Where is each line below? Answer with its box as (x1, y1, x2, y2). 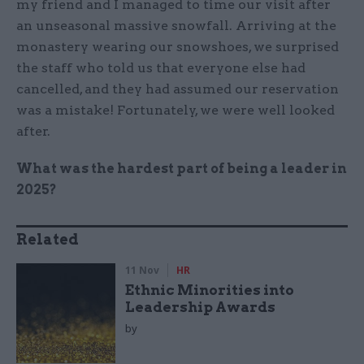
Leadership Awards (125, 299, 276, 316)
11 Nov (125, 263, 160, 278)
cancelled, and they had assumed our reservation (16, 81, 339, 97)
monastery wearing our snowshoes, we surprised (16, 39, 339, 55)
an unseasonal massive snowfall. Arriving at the (16, 18, 336, 34)
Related (16, 231, 79, 249)
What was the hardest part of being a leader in (16, 161, 347, 177)
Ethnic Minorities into (125, 282, 295, 299)
